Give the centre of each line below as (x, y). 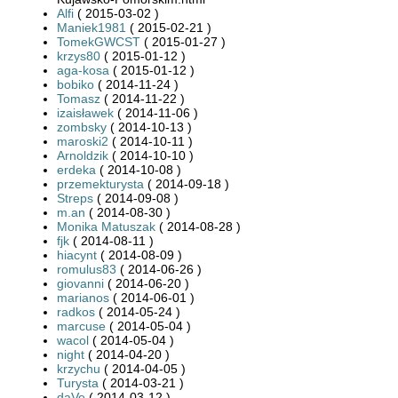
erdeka (76, 169)
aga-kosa (83, 70)
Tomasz (79, 98)
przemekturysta (100, 183)
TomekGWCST (99, 41)
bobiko (76, 84)
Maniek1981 (92, 27)
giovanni (80, 283)
